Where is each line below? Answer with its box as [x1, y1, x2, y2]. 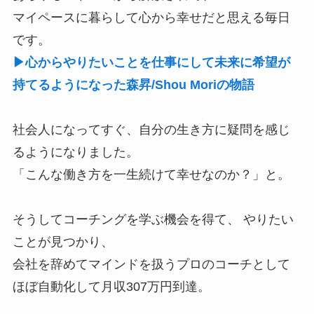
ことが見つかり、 [12, 235, 117, 250]
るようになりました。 [12, 145, 139, 160]
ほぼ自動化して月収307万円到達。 [12, 280, 210, 294]
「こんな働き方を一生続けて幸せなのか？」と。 [12, 168, 290, 182]
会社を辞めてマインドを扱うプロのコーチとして [12, 257, 290, 272]
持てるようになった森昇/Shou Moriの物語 [12, 78, 254, 93]
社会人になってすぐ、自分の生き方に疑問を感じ [12, 123, 290, 137]
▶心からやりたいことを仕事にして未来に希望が [12, 55, 290, 70]
